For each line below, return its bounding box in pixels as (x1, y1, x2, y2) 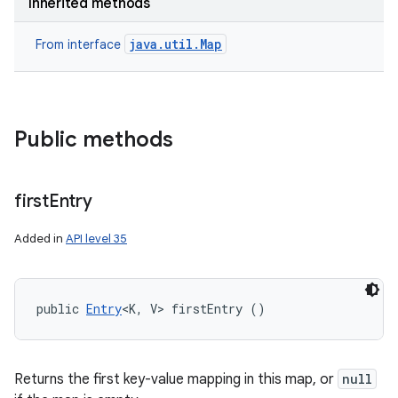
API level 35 (66, 231, 127, 246)
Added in (14, 231, 66, 246)
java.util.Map (129, 36, 222, 52)
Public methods (14, 126, 173, 153)
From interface (36, 36, 124, 52)
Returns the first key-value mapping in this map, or (14, 370, 338, 388)
